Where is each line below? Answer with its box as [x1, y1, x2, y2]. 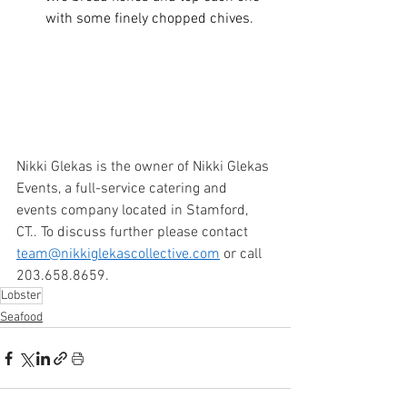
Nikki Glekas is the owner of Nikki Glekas [16, 158, 273, 177]
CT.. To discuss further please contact [16, 223, 252, 243]
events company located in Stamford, [16, 202, 252, 221]
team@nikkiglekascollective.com [16, 245, 220, 264]
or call [220, 245, 265, 264]
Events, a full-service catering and [16, 180, 231, 199]
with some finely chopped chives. [45, 10, 257, 29]
